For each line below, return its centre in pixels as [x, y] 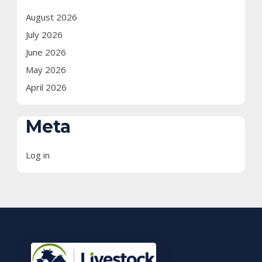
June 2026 [46, 52]
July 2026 [44, 35]
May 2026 [46, 70]
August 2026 [51, 17]
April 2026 [46, 87]
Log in [38, 155]
